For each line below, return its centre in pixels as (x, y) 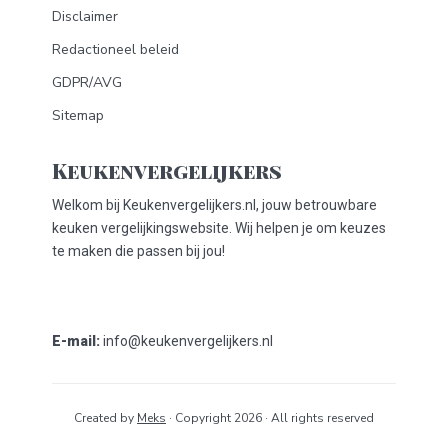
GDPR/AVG (87, 82)
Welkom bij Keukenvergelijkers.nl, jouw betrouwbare (214, 205)
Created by (105, 418)
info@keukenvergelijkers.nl (186, 341)
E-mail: (76, 341)
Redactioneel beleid (115, 49)
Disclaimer (85, 16)
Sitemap (78, 115)
